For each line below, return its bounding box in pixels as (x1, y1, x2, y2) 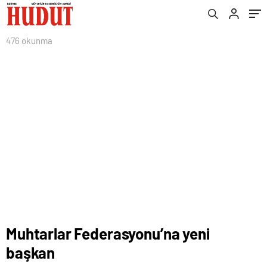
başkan (6, 243, 55, 262)
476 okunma (6, 35, 52, 46)
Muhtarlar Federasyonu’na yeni (6, 224, 210, 243)
